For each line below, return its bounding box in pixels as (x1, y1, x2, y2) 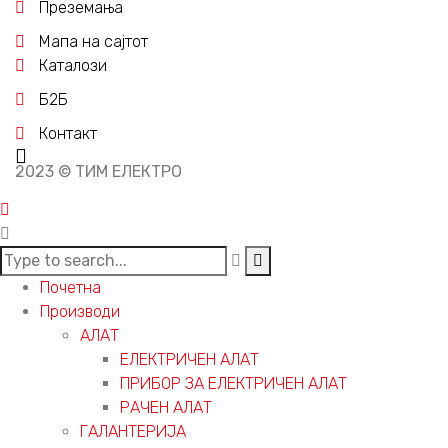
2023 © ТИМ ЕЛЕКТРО (15, 161, 182, 181)
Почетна (40, 277, 101, 297)
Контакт (39, 123, 97, 143)
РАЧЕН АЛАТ (120, 397, 212, 417)
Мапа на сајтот (39, 31, 148, 51)
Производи (40, 301, 120, 321)
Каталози (39, 55, 107, 75)
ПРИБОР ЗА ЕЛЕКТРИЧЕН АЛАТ (120, 373, 347, 393)
